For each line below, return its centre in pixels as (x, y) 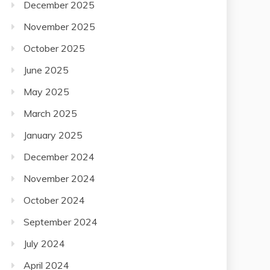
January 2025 (53, 123)
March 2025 (50, 101)
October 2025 (54, 36)
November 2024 (59, 166)
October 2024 (54, 188)
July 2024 (44, 231)
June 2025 (46, 58)
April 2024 (46, 253)
